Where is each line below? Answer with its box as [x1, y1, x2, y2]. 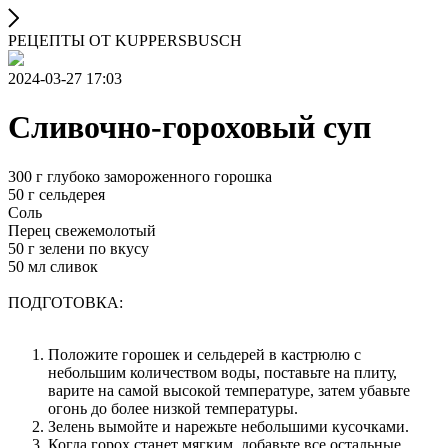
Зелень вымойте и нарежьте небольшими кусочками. [48, 417, 409, 435]
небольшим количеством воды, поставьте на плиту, [48, 363, 397, 381]
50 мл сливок [8, 257, 98, 275]
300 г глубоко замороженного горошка [8, 167, 272, 185]
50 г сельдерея [8, 185, 105, 203]
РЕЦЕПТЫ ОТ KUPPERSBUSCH [8, 32, 242, 49]
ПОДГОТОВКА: [8, 293, 123, 311]
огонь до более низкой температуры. [48, 399, 298, 417]
